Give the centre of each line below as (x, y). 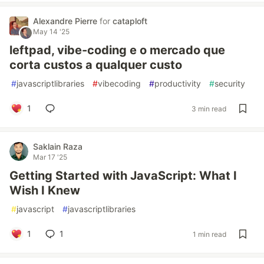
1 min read (209, 234)
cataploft (130, 21)
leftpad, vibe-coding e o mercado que (117, 50)
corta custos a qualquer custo (96, 65)
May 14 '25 (51, 32)
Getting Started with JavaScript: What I (123, 176)
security (230, 83)
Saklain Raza (58, 146)
